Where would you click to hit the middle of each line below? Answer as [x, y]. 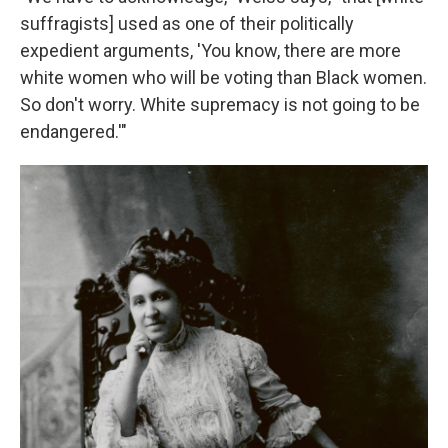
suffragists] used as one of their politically [187, 23]
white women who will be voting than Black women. [223, 77]
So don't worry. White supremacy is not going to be [220, 104]
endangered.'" [73, 131]
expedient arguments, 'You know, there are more [210, 50]
